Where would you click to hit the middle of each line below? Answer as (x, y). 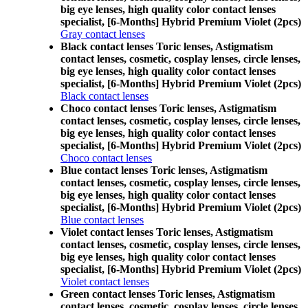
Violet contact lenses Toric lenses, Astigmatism (167, 232)
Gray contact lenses (103, 34)
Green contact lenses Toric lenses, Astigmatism (168, 294)
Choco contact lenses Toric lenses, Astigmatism (168, 108)
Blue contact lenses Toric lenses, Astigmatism (164, 170)
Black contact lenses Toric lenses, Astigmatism (167, 46)
